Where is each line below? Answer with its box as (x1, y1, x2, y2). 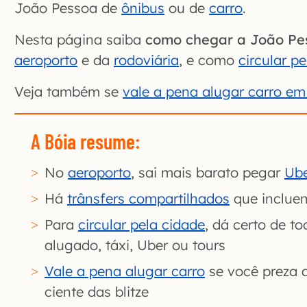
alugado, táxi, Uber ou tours (45, 236, 225, 254)
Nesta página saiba (14, 31, 145, 49)
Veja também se (14, 83, 123, 101)
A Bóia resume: (31, 129, 140, 154)
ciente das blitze (45, 283, 149, 301)
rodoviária (114, 51, 179, 69)
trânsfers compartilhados (67, 190, 230, 208)
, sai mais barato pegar (131, 164, 284, 182)
